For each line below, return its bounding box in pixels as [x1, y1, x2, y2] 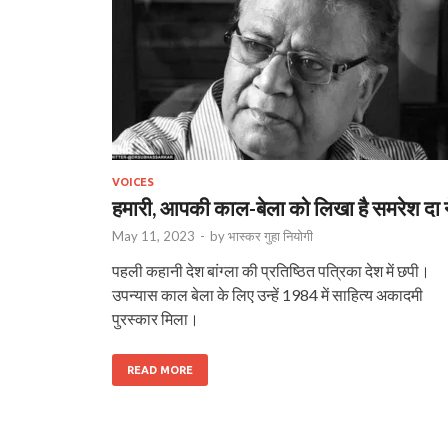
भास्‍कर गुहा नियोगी [228, 227, 313, 244]
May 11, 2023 [112, 227, 195, 244]
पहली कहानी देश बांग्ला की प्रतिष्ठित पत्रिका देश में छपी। [112, 260, 430, 280]
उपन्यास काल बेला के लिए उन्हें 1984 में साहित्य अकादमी [112, 284, 423, 304]
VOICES [112, 175, 154, 188]
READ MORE [127, 363, 193, 376]
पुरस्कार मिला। [112, 308, 199, 328]
